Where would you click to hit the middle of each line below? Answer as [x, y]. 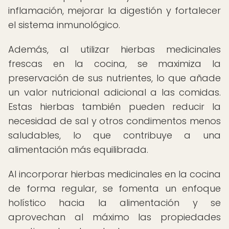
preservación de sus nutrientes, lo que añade [114, 78]
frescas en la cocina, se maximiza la [114, 64]
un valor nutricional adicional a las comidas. [114, 92]
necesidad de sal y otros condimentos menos [114, 121]
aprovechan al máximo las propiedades [114, 217]
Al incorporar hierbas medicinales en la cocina [114, 174]
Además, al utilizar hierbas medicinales [114, 49]
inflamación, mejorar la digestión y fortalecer [114, 10]
